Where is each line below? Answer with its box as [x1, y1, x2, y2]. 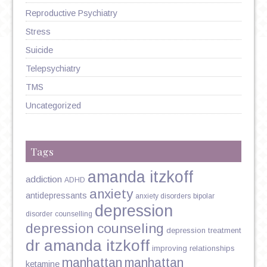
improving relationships [151, 243, 235, 253]
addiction [25, 173, 62, 184]
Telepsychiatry [25, 63, 80, 73]
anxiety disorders [135, 191, 191, 200]
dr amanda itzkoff [25, 236, 150, 254]
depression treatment [166, 225, 241, 235]
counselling [54, 209, 92, 218]
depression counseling [25, 220, 164, 236]
